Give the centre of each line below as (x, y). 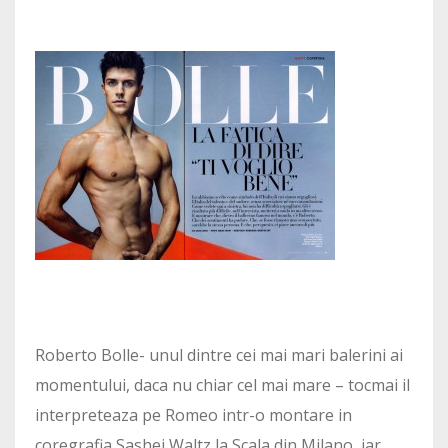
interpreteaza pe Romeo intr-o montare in (193, 415)
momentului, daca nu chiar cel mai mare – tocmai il (222, 385)
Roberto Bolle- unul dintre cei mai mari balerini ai (219, 355)
